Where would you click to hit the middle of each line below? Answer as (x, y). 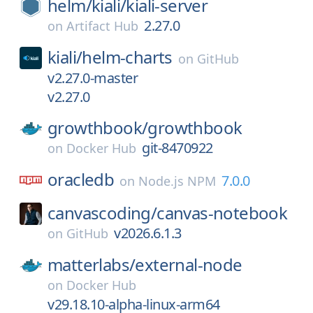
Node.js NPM (177, 181)
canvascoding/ (102, 213)
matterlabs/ (92, 264)
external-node (189, 264)
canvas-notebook (222, 213)
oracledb (81, 179)
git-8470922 (177, 148)
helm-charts (127, 57)
